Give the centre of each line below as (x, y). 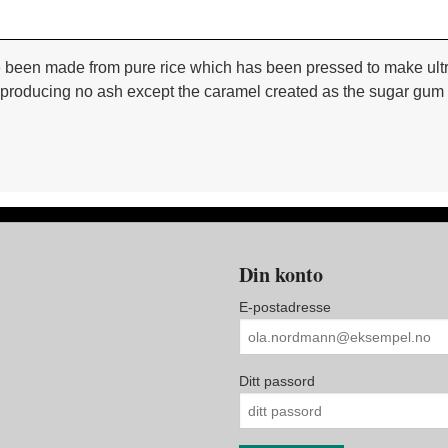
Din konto (281, 275)
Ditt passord (277, 381)
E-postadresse (285, 307)
